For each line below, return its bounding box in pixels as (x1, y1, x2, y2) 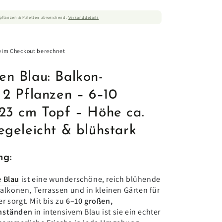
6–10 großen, (66, 196, 113, 207)
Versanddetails (68, 14, 99, 20)
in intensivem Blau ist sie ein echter (34, 207, 161, 218)
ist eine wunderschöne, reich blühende (21, 174, 161, 185)
